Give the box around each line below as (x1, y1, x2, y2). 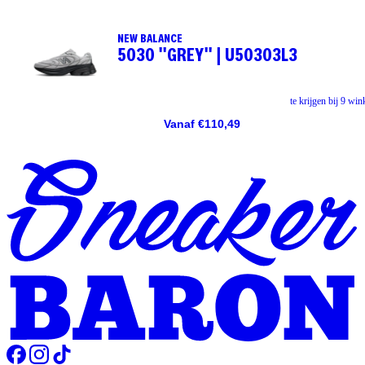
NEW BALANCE (117, 32, 182, 46)
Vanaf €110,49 (164, 117, 240, 130)
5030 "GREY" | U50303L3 (117, 45, 297, 65)
